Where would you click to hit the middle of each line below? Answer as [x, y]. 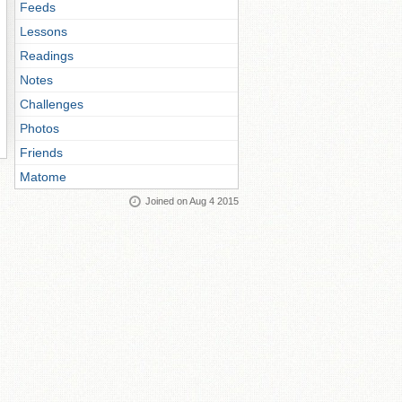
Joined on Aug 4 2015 [192, 201]
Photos [39, 128]
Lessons [44, 31]
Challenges [52, 104]
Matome [43, 177]
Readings [47, 56]
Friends [41, 153]
